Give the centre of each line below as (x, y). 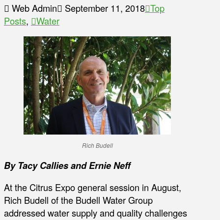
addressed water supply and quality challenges (96, 213)
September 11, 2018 (104, 8)
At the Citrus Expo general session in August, (93, 187)
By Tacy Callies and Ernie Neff (67, 165)
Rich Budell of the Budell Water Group (78, 200)
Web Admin (33, 8)
